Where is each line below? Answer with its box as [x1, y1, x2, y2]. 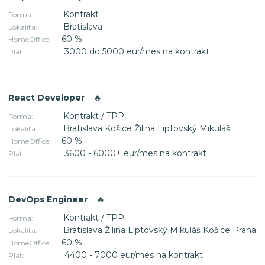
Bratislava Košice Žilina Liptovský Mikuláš [63, 122, 230, 134]
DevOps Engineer [8, 193, 90, 205]
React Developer [8, 92, 87, 103]
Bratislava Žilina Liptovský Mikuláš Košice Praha [63, 224, 256, 235]
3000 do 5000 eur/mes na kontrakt [64, 46, 209, 57]
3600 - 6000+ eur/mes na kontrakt [64, 147, 206, 159]
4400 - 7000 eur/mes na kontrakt [64, 249, 203, 260]
